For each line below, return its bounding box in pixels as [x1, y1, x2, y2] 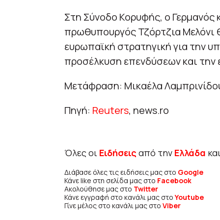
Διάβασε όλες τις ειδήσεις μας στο [64, 167, 178, 177]
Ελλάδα [174, 147, 206, 159]
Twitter [133, 184, 158, 194]
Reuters [92, 104, 129, 117]
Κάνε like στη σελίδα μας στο [64, 176, 157, 186]
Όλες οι [64, 147, 99, 159]
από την [138, 147, 174, 159]
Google [177, 167, 203, 177]
